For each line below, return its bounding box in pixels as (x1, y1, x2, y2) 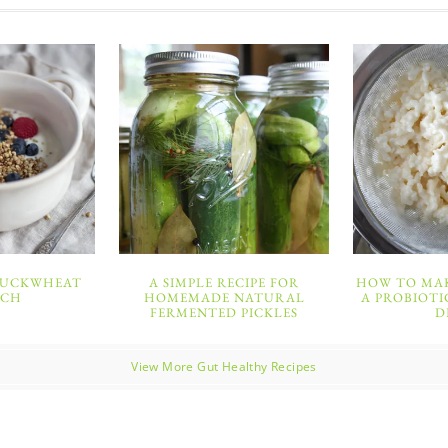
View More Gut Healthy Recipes (131, 357, 317, 375)
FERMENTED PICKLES (150, 304, 298, 322)
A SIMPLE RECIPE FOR (149, 274, 299, 292)
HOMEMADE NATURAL (143, 289, 305, 307)
